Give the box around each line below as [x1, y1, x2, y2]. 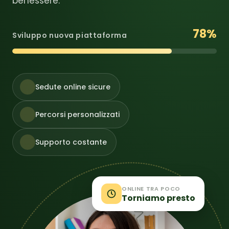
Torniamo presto [122, 192, 195, 204]
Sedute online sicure [35, 81, 110, 92]
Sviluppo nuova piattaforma [12, 30, 127, 40]
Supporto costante [35, 136, 107, 147]
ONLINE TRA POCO [122, 184, 180, 193]
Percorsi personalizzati [35, 109, 120, 120]
